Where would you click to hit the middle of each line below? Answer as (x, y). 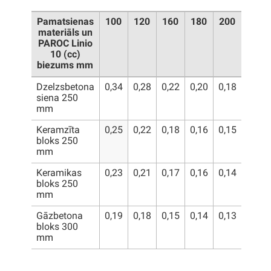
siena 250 (57, 99)
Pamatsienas (65, 23)
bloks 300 (57, 228)
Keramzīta (58, 131)
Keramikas (59, 174)
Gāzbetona (59, 217)
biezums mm (65, 66)
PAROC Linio (65, 44)
